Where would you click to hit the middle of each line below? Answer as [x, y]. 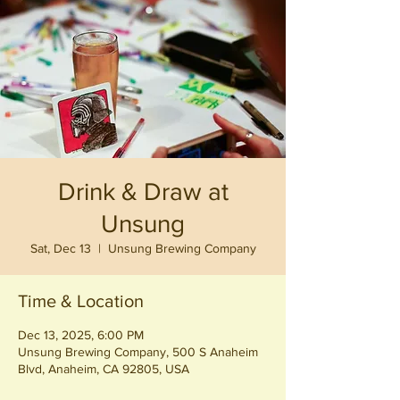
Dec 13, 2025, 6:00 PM [81, 335]
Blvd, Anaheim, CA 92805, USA [104, 369]
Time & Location [81, 301]
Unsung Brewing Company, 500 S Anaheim [138, 352]
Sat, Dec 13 [60, 248]
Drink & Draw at [143, 192]
